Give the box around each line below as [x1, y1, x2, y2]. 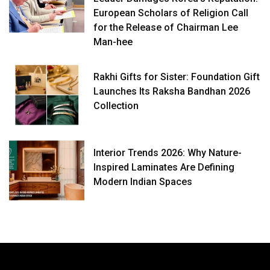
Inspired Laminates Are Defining [93, 161, 235, 173]
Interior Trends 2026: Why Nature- [93, 146, 242, 159]
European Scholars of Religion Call [93, 7, 249, 19]
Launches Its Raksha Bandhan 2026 [93, 86, 251, 98]
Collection [93, 100, 139, 112]
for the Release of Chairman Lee [93, 22, 239, 34]
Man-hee [93, 36, 133, 48]
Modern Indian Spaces [93, 175, 193, 187]
